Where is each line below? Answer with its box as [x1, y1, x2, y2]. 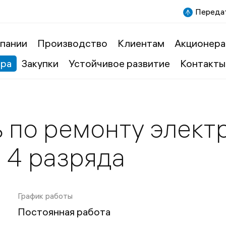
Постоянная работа [17, 205, 110, 218]
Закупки [21, 57, 59, 70]
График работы [17, 191, 73, 201]
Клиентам [117, 37, 164, 49]
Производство [37, 37, 107, 49]
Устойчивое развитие [68, 57, 170, 70]
